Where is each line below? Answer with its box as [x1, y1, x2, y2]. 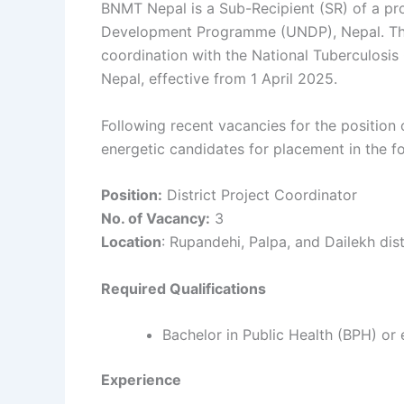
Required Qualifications [101, 279, 266, 298]
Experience [101, 371, 181, 390]
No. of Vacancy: [101, 209, 210, 228]
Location [101, 233, 161, 252]
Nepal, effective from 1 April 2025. [101, 69, 337, 87]
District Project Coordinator [162, 186, 357, 205]
